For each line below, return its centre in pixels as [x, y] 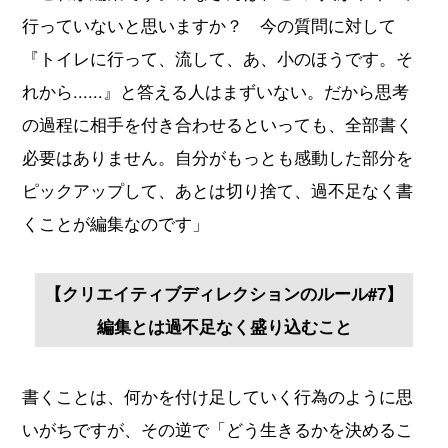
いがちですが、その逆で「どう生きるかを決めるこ [218, 428]
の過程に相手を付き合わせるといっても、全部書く [218, 123]
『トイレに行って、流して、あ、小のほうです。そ [218, 57]
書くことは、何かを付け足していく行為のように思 [218, 395]
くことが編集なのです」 [116, 222]
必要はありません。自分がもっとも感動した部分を [218, 156]
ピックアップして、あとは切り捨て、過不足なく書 [218, 189]
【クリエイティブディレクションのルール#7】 [224, 292]
